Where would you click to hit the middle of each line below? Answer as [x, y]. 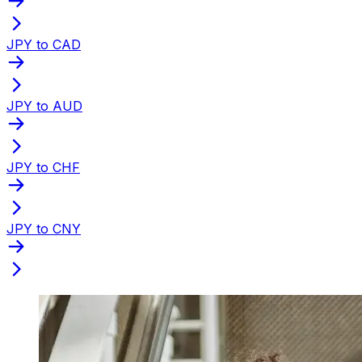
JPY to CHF [43, 167]
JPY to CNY [44, 228]
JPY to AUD [44, 105]
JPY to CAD [44, 44]
